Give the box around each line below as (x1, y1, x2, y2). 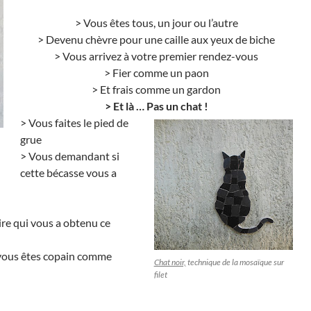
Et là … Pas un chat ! (112, 99, 208, 112)
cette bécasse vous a (20, 165, 117, 179)
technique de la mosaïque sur (185, 256, 284, 267)
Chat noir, (153, 256, 186, 267)
